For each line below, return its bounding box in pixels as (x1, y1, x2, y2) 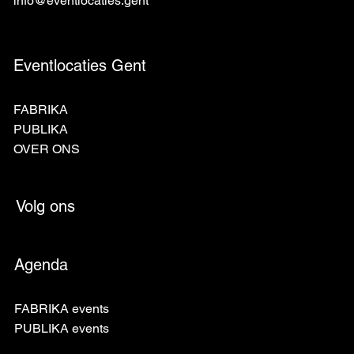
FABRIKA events (14, 300, 109, 316)
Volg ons (15, 197, 75, 217)
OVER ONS (13, 141, 81, 157)
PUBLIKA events (14, 320, 109, 336)
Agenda (14, 254, 68, 274)
